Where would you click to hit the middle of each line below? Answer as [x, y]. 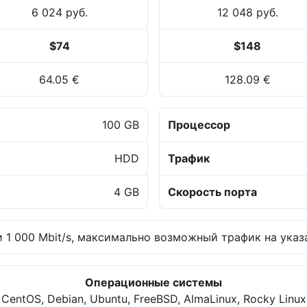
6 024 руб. [59, 13]
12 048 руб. [247, 13]
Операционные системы [153, 283]
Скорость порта [212, 192]
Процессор [199, 125]
